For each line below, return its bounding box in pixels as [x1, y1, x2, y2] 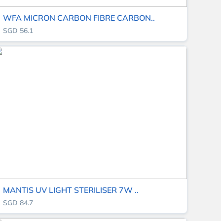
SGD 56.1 [3, 26, 34, 36]
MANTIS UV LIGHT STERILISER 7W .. [3, 185, 139, 195]
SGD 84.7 [3, 198, 34, 208]
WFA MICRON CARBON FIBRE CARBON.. [3, 13, 155, 23]
